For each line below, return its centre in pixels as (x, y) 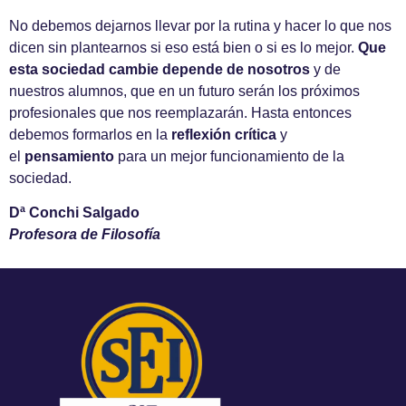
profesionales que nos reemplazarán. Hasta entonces (180, 112)
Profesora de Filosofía (85, 235)
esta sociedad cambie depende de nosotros (159, 69)
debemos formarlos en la (90, 134)
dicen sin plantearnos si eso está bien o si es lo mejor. (184, 47)
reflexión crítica (224, 134)
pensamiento (71, 156)
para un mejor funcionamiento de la (231, 156)
